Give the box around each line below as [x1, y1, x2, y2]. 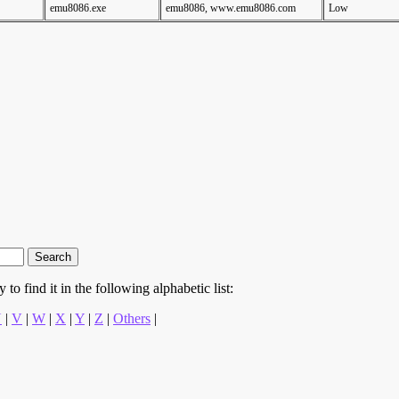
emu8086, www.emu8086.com [166, 2, 296, 14]
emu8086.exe [50, 2, 106, 14]
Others [113, 311, 151, 326]
